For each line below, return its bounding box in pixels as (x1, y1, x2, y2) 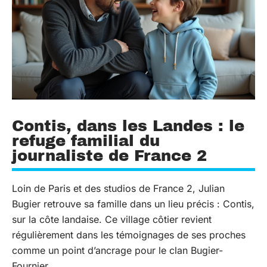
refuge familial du (12, 132, 160, 149)
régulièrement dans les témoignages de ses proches (12, 228, 246, 241)
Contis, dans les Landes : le (12, 117, 244, 134)
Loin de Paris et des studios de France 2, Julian (12, 182, 225, 194)
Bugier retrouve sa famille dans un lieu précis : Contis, (12, 197, 254, 210)
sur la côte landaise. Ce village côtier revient (12, 213, 212, 225)
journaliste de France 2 (12, 147, 207, 164)
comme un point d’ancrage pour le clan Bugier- (12, 244, 223, 256)
